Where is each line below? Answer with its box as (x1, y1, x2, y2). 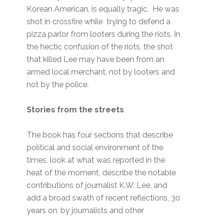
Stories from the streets (27, 105, 124, 115)
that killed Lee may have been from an (27, 55, 165, 64)
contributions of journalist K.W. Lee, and (27, 181, 168, 190)
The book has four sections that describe (27, 130, 173, 140)
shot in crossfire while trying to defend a (27, 17, 171, 27)
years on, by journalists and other (27, 206, 144, 216)
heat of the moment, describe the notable (27, 168, 176, 178)
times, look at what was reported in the (27, 155, 166, 165)
